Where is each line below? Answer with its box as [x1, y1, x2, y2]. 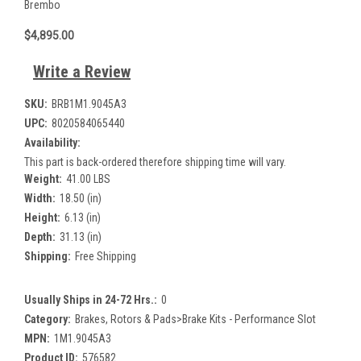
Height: [24, 210, 60, 224]
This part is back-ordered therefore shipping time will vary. [24, 155, 286, 168]
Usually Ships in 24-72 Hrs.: [24, 293, 157, 306]
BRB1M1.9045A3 [51, 97, 127, 110]
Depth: [24, 230, 56, 243]
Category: [24, 312, 71, 326]
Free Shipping [74, 249, 136, 263]
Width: [24, 191, 56, 205]
